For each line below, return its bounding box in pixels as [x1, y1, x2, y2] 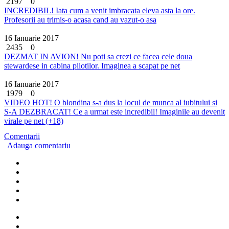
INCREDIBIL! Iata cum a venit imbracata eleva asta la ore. [4, 6, 195, 15]
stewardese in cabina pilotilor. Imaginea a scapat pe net [4, 61, 180, 70]
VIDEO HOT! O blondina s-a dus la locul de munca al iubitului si [4, 98, 217, 107]
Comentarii [4, 131, 40, 141]
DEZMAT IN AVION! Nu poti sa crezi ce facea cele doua [4, 52, 192, 61]
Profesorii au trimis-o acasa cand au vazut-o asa [4, 15, 156, 24]
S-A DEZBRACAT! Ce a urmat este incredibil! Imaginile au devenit [4, 107, 225, 116]
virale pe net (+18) [4, 116, 63, 125]
